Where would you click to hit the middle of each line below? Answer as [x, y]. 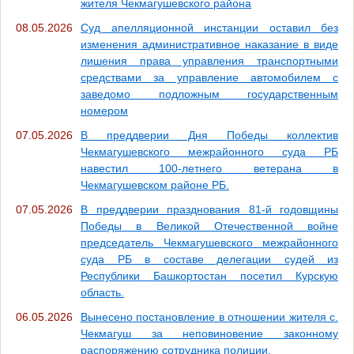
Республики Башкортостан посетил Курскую [209, 275]
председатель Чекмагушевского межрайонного [209, 242]
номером [104, 110]
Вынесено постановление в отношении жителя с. [209, 316]
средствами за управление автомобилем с [209, 77]
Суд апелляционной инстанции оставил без [209, 27]
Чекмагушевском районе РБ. [155, 185]
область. [102, 292]
